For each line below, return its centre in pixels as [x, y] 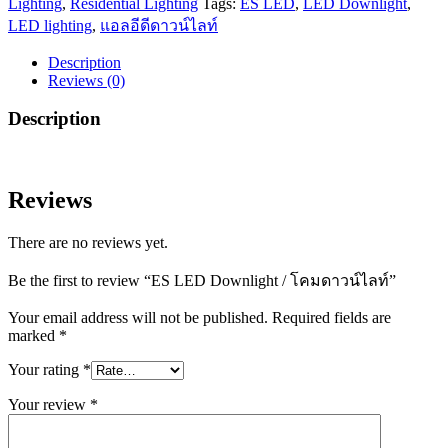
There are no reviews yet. [88, 242]
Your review [49, 404]
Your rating [45, 369]
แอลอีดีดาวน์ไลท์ [159, 25]
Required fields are [331, 317]
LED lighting [50, 25]
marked [33, 335]
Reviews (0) [86, 80]
